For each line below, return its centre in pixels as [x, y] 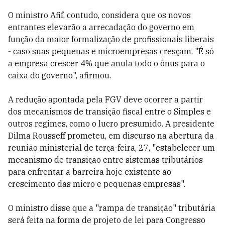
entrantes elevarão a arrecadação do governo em [101, 27]
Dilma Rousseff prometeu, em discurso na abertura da [111, 136]
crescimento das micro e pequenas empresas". [97, 184]
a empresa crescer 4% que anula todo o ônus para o [106, 63]
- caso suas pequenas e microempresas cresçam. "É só [111, 51]
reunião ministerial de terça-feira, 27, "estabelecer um [111, 148]
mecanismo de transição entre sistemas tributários [105, 160]
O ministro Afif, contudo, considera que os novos [99, 15]
